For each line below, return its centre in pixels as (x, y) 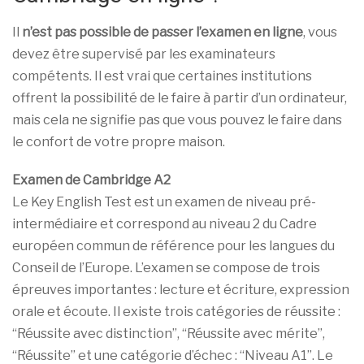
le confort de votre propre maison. (119, 141)
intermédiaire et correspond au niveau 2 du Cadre (165, 223)
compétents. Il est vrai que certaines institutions (162, 76)
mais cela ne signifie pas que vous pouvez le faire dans (177, 119)
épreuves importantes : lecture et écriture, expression (181, 289)
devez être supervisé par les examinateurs (144, 54)
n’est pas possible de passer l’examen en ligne (162, 32)
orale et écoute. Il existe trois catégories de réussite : (176, 311)
